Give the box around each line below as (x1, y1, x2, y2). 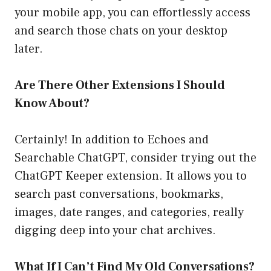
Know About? (15, 96, 90, 112)
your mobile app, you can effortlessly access (15, 5, 250, 21)
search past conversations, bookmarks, (15, 186, 223, 203)
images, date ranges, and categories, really (15, 204, 244, 221)
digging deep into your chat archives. (15, 223, 216, 239)
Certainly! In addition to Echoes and (15, 132, 209, 148)
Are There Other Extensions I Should (15, 77, 225, 94)
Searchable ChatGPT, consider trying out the (15, 150, 256, 166)
